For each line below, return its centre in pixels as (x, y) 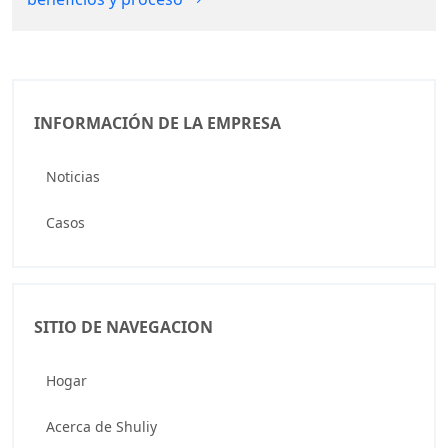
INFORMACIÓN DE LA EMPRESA (157, 123)
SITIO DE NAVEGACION (123, 327)
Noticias (73, 176)
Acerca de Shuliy (101, 426)
